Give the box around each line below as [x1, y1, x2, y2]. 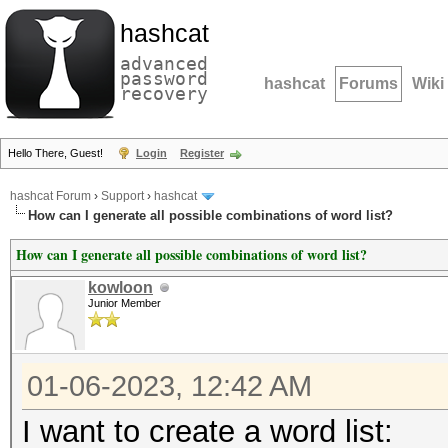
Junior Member [88, 297, 161, 309]
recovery [120, 83, 208, 104]
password [120, 68, 208, 89]
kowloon [88, 279, 153, 296]
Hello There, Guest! [8, 147, 106, 159]
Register [180, 147, 224, 159]
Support [101, 189, 144, 204]
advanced [120, 53, 208, 74]
